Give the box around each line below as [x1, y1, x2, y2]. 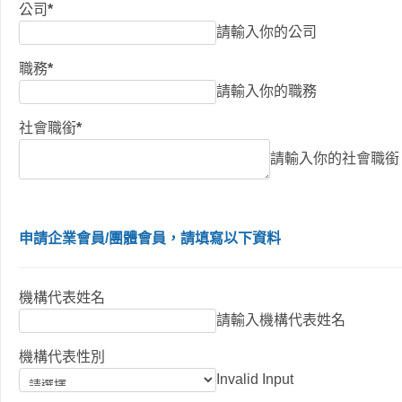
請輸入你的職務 [216, 83, 317, 100]
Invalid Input [216, 371, 293, 388]
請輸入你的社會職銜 [270, 151, 399, 167]
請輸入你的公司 [216, 24, 317, 40]
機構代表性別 [19, 349, 105, 365]
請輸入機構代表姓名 [216, 312, 345, 328]
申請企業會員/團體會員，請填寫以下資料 [19, 231, 281, 247]
